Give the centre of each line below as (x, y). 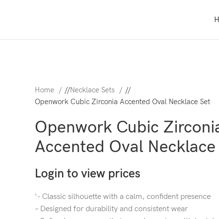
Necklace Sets (93, 90)
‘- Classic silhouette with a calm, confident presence (123, 197)
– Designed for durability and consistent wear (111, 209)
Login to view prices (88, 174)
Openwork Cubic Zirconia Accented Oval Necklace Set (122, 102)
